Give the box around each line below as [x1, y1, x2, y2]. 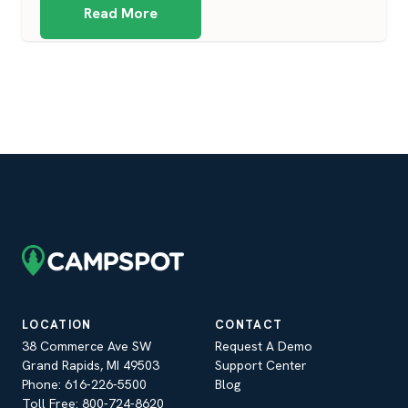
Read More [84, 3, 158, 23]
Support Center [215, 357, 307, 374]
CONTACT [215, 316, 283, 332]
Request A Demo [215, 338, 312, 355]
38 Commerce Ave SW [22, 338, 151, 355]
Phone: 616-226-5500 [22, 376, 147, 393]
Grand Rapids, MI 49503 [22, 357, 159, 374]
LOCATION [22, 316, 92, 332]
